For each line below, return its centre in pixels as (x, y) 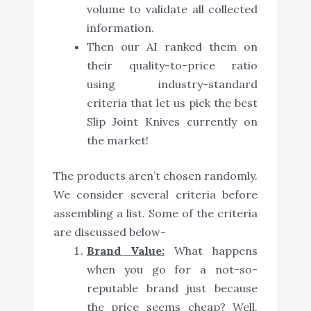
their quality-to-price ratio (172, 65)
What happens (211, 250)
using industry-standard (172, 84)
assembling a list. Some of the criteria (155, 213)
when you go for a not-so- (172, 269)
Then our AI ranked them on (172, 46)
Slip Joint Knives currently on (172, 121)
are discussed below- (109, 232)
